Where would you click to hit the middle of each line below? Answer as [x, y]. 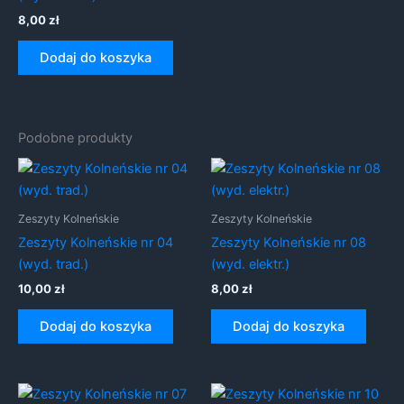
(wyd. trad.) [53, 265]
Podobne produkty [75, 138]
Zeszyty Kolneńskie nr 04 [96, 243]
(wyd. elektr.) [250, 265]
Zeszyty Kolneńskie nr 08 [289, 243]
